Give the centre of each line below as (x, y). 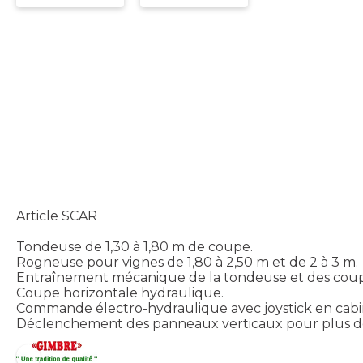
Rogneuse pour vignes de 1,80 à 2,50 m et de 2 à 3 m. (187, 263)
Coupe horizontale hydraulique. (120, 293)
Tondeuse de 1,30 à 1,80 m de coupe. (135, 247)
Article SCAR (57, 216)
